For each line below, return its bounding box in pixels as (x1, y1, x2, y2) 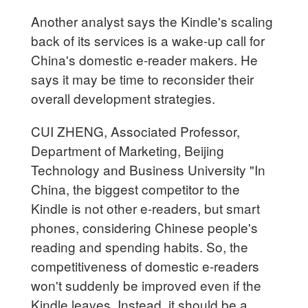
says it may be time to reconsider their (31, 69, 254, 88)
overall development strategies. (31, 88, 216, 107)
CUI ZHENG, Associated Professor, (31, 121, 241, 140)
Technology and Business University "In (31, 159, 266, 179)
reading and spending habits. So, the (31, 236, 249, 256)
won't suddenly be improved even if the (31, 275, 262, 294)
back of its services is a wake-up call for (31, 30, 265, 49)
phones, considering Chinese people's (31, 217, 258, 236)
